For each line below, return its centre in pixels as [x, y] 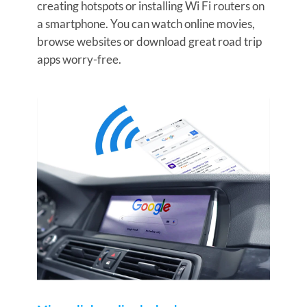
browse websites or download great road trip [149, 41]
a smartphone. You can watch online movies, [146, 23]
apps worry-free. [79, 59]
